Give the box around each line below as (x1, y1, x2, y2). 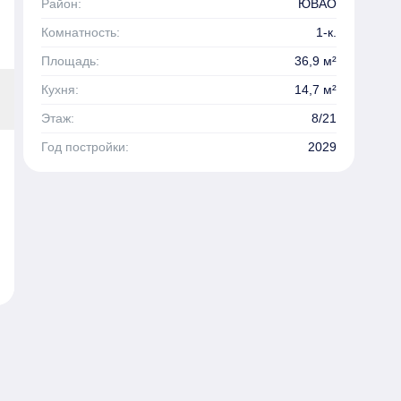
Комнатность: (41, 24, 120, 39)
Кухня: (41, 81, 79, 97)
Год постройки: (41, 139, 129, 154)
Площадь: (41, 53, 99, 68)
